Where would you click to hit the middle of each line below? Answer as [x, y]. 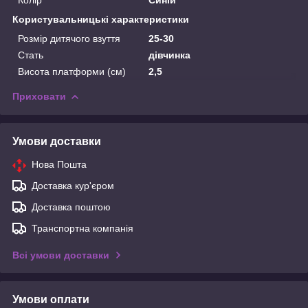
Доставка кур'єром [73, 185]
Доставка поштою [71, 207]
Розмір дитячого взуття [69, 38]
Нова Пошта [59, 164]
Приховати [39, 96]
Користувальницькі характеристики [101, 19]
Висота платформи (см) [72, 71]
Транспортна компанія [82, 228]
